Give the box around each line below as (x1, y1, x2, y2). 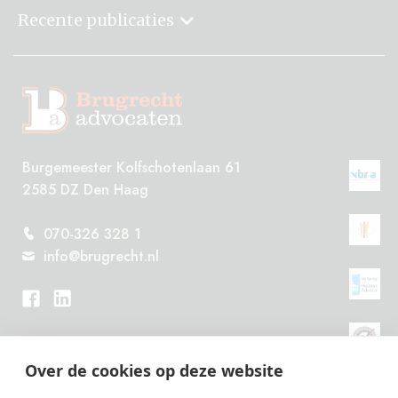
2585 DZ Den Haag (22, 179, 148, 200)
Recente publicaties (18, 10, 174, 30)
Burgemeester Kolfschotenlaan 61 (22, 157, 241, 178)
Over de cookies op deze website (25, 360, 283, 381)
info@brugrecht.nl (44, 246, 159, 267)
